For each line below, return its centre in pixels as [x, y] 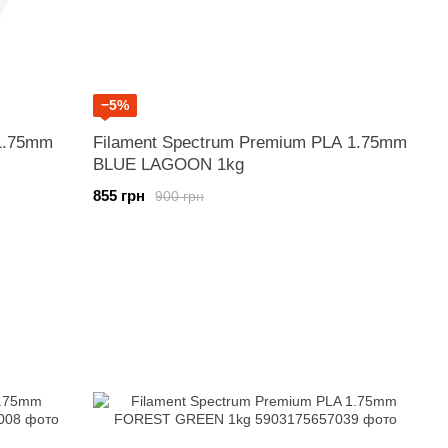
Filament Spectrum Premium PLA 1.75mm [250, 142]
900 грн [180, 195]
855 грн [119, 195]
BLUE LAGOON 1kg [169, 164]
